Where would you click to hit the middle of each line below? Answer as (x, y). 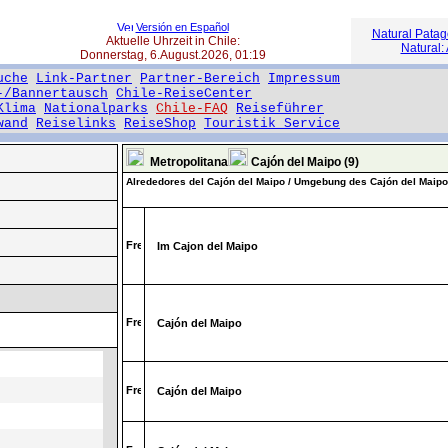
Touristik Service (272, 123)
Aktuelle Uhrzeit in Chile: (172, 41)
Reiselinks (76, 123)
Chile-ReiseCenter (184, 93)
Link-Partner (84, 78)
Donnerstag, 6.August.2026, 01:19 (172, 55)
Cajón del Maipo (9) (303, 162)
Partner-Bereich (200, 78)
